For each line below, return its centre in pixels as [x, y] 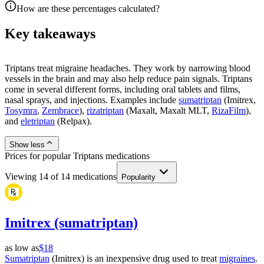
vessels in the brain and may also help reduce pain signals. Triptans [128, 78]
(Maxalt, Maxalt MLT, [168, 110]
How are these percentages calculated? [88, 9]
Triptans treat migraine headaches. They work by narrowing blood [128, 68]
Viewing [22, 176]
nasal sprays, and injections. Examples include [92, 100]
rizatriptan [105, 110]
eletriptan [38, 121]
